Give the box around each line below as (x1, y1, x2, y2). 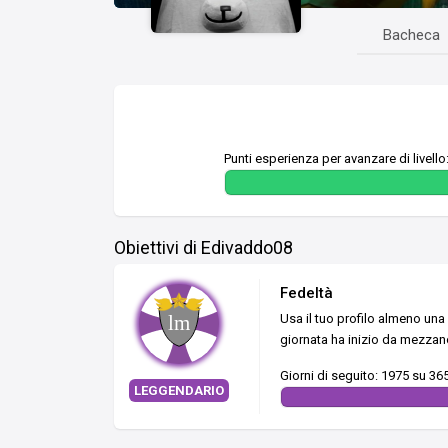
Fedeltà (280, 283, 333, 302)
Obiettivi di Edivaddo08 (114, 236, 293, 258)
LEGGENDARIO (134, 382, 224, 398)
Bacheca (383, 25, 441, 44)
